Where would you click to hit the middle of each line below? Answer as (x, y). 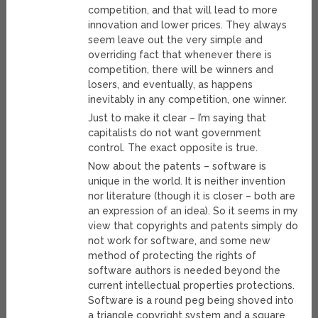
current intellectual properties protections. (192, 286)
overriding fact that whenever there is (180, 55)
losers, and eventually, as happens (171, 85)
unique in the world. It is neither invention (187, 181)
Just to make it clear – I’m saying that (177, 118)
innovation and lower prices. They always (188, 25)
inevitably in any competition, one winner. (188, 100)
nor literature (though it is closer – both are (192, 196)
